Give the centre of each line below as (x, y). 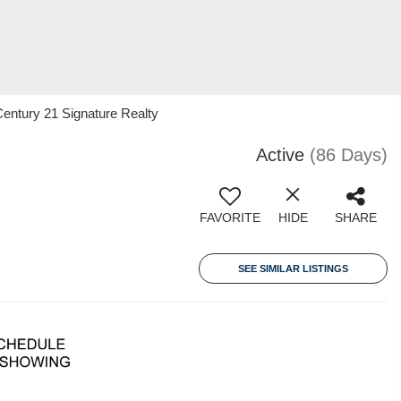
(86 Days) (349, 155)
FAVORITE (230, 218)
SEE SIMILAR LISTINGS (293, 269)
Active (280, 155)
